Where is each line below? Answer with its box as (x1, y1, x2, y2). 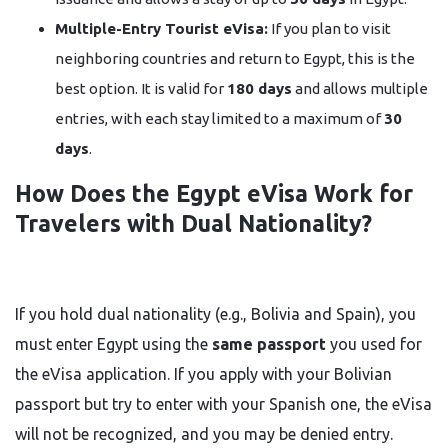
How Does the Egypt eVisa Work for (15, 181, 413, 206)
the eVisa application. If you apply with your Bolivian (15, 365, 392, 383)
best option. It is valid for (55, 80, 227, 97)
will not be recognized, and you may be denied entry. (15, 425, 393, 443)
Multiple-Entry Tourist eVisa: (55, 20, 268, 37)
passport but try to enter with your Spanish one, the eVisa (15, 395, 432, 413)
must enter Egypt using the (15, 335, 212, 353)
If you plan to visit (268, 20, 391, 37)
